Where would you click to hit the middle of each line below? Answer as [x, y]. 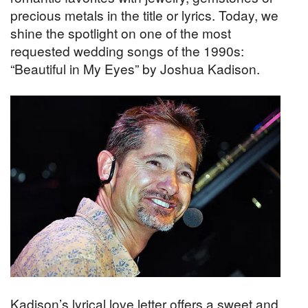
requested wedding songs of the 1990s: [127, 50]
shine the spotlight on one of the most [121, 32]
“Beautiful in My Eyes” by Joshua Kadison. [135, 68]
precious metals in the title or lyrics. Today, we [144, 14]
